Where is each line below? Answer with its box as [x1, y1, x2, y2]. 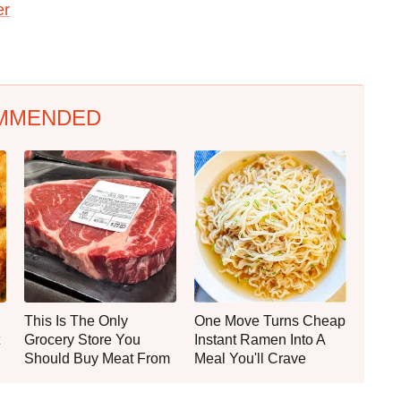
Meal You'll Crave [194, 350, 306, 366]
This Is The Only [24, 312, 128, 328]
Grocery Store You [24, 331, 141, 347]
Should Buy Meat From [24, 350, 170, 366]
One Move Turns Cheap [194, 312, 346, 328]
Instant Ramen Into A [194, 331, 325, 347]
